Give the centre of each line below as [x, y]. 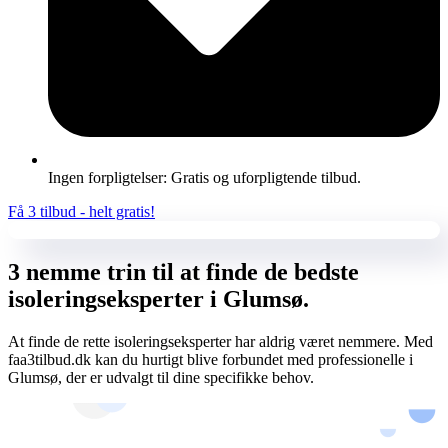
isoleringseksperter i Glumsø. [158, 298]
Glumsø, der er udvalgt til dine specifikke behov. [161, 377]
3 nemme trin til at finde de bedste [183, 271]
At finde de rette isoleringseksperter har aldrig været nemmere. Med [220, 341]
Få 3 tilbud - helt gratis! [81, 211]
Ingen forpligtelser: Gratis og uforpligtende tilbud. [204, 177]
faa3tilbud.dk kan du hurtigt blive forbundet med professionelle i [210, 359]
